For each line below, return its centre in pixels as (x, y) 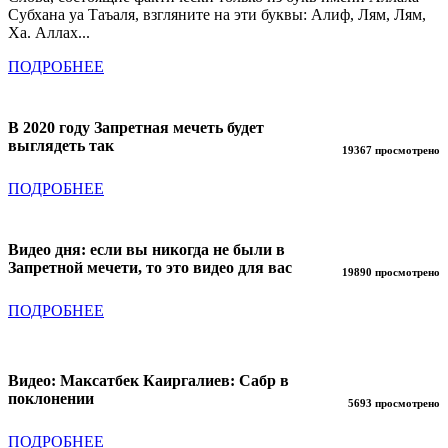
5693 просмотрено (394, 403)
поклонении (51, 399)
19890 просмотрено (391, 271)
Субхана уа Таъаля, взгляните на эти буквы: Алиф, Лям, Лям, (217, 14)
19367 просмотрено (391, 149)
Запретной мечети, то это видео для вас (150, 267)
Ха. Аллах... (51, 32)
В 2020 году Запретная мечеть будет (136, 127)
